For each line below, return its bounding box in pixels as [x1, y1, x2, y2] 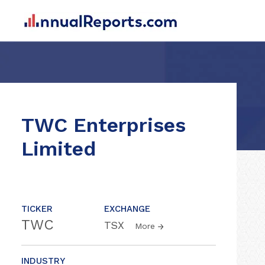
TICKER [21, 203, 53, 214]
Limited [21, 137, 96, 160]
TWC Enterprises [21, 113, 186, 137]
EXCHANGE [104, 203, 150, 214]
